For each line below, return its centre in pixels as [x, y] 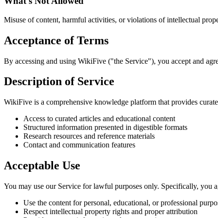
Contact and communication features [79, 145]
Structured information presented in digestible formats [105, 127]
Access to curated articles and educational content [99, 119]
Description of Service [59, 82]
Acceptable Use [42, 166]
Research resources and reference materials [89, 136]
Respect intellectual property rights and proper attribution [110, 212]
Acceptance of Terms [56, 40]
